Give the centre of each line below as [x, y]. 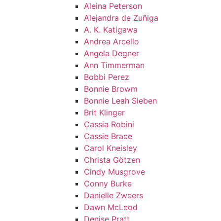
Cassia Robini [109, 124]
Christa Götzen [112, 160]
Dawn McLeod [111, 207]
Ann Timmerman [114, 65]
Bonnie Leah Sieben [120, 101]
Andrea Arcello [111, 41]
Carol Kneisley [110, 148]
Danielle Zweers [113, 195]
